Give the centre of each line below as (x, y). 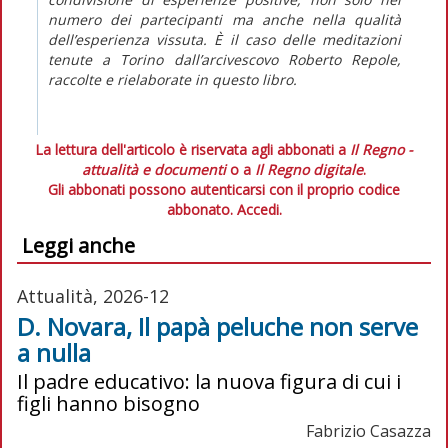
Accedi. (259, 209)
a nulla (54, 352)
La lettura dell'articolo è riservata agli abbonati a (192, 149)
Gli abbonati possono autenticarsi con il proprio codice (224, 189)
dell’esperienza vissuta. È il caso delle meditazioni (224, 39)
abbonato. (201, 209)
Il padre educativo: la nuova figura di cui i (209, 381)
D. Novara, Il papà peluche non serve (217, 326)
